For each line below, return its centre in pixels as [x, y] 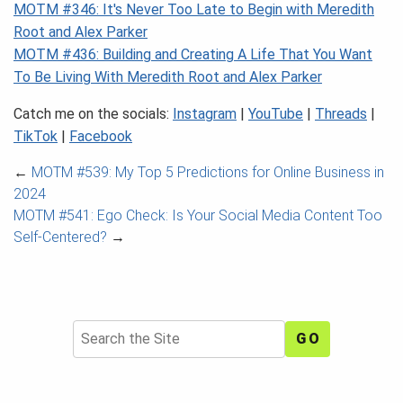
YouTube [276, 114]
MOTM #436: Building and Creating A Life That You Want [193, 55]
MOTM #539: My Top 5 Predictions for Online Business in [208, 173]
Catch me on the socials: [93, 114]
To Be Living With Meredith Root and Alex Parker [168, 77]
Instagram [205, 114]
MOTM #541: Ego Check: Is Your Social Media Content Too [198, 216]
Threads [341, 114]
